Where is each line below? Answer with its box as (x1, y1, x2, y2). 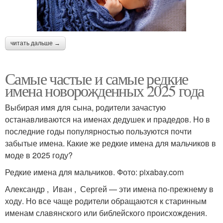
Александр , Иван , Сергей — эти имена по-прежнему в (5, 183, 214, 195)
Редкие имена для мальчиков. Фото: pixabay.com (5, 166, 184, 178)
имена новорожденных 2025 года (5, 79, 204, 101)
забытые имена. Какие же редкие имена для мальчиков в (5, 137, 216, 149)
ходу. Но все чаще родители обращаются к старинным (5, 195, 207, 207)
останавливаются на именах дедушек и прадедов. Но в (5, 113, 210, 125)
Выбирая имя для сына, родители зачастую (5, 101, 166, 113)
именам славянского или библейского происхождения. (5, 207, 207, 219)
